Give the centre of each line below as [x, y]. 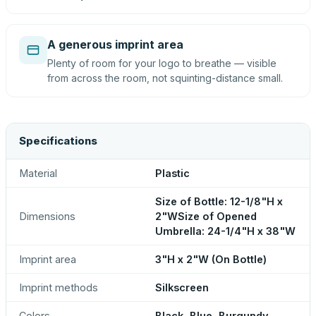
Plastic [172, 173]
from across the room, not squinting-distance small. [165, 78]
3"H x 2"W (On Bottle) [211, 259]
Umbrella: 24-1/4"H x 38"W [225, 231]
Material [38, 173]
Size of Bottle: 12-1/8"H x [219, 201]
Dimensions [47, 216]
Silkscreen [182, 287]
